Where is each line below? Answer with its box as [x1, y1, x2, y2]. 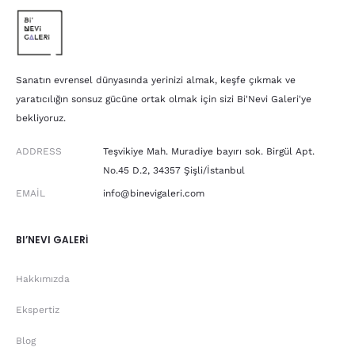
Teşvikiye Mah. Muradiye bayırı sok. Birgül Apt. [103, 146, 315, 158]
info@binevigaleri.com [103, 188, 204, 200]
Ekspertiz [16, 304, 59, 316]
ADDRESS [16, 146, 62, 158]
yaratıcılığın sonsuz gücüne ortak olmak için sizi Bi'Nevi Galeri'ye [16, 94, 311, 105]
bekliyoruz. [16, 113, 66, 124]
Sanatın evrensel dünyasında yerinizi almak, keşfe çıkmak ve [16, 74, 296, 86]
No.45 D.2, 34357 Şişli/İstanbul [103, 165, 245, 177]
